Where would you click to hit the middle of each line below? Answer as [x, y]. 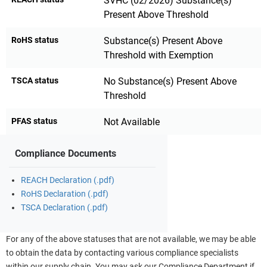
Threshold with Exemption [159, 55]
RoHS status [35, 40]
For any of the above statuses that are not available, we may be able [131, 239]
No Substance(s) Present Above [170, 81]
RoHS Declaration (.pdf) [65, 194]
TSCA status [35, 80]
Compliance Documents [66, 153]
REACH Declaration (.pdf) [68, 180]
